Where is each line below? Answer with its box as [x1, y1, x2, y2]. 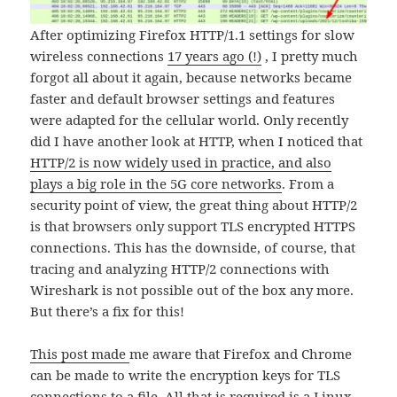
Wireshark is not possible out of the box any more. [30, 281, 354, 299]
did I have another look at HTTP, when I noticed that [30, 132, 363, 150]
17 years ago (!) [167, 47, 262, 65]
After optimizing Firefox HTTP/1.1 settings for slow [30, 26, 355, 43]
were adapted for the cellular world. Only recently [30, 111, 349, 128]
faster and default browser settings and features [30, 90, 336, 107]
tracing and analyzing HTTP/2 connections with [30, 260, 331, 277]
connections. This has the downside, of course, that [30, 238, 356, 256]
